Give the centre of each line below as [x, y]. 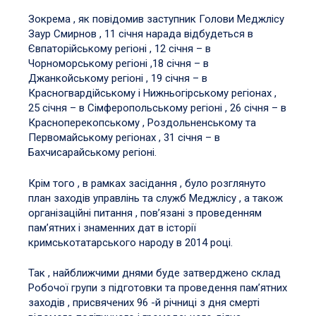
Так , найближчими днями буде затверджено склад [154, 273]
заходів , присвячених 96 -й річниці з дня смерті [144, 303]
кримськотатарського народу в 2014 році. [130, 242]
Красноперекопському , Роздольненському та [142, 123]
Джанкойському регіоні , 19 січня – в [118, 79]
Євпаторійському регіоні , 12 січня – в [120, 49]
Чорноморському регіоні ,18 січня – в [119, 64]
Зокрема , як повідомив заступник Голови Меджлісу [156, 19]
